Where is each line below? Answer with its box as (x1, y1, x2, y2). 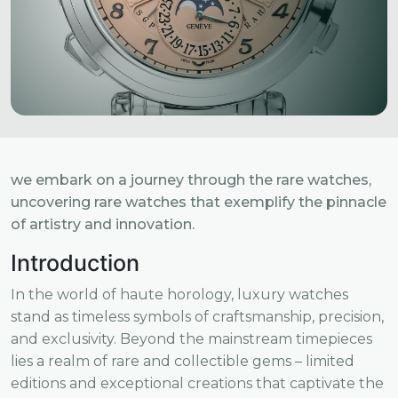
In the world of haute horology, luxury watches (11, 286, 348, 303)
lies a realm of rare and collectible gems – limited (11, 353, 354, 370)
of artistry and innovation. (11, 216, 195, 233)
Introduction (11, 250, 139, 276)
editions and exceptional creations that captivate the (11, 375, 384, 392)
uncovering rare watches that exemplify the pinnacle (11, 194, 386, 211)
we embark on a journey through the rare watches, (11, 171, 371, 188)
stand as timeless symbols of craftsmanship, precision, (11, 308, 384, 325)
